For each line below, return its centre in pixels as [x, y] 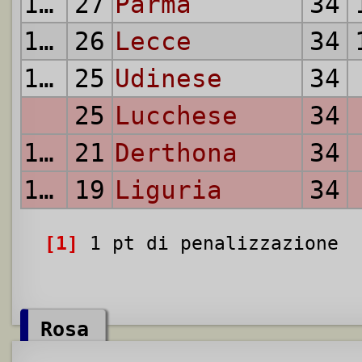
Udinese [168, 79]
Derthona [176, 153]
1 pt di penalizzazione [208, 244]
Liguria [168, 190]
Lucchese [176, 116]
